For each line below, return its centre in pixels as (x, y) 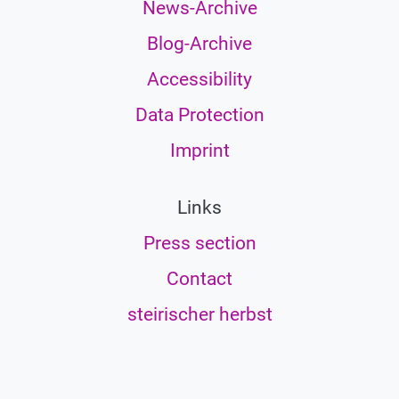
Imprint (199, 150)
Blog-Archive (199, 43)
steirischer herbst (199, 314)
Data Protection (199, 114)
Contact (199, 278)
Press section (199, 243)
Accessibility (199, 79)
